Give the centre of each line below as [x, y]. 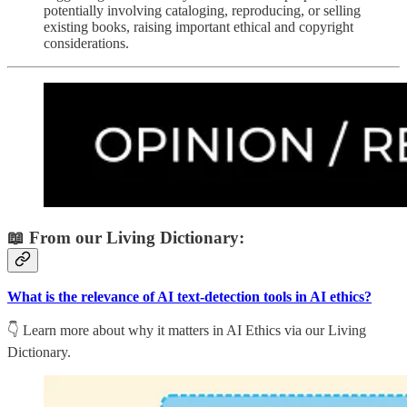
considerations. [86, 43]
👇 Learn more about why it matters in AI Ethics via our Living [187, 331]
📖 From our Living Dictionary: [126, 237]
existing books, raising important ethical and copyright [199, 26]
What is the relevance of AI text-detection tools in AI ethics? [189, 297]
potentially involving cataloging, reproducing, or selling [202, 10]
